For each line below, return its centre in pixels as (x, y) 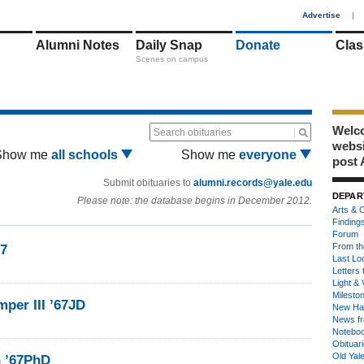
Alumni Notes (78, 45)
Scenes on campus (172, 59)
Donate (258, 45)
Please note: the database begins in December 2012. (195, 201)
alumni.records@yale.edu (253, 183)
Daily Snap (169, 45)
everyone (269, 155)
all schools (86, 155)
